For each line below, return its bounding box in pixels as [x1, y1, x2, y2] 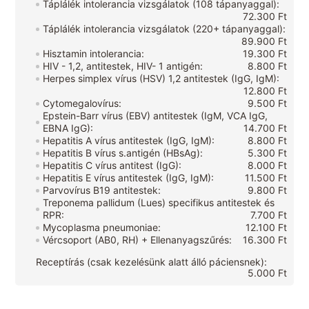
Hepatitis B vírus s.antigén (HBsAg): [43, 147, 203, 159]
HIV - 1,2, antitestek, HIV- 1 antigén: [43, 60, 203, 72]
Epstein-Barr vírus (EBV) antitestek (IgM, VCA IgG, [43, 110, 268, 122]
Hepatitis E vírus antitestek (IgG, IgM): [43, 172, 215, 184]
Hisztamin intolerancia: [43, 48, 145, 60]
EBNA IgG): [43, 122, 94, 134]
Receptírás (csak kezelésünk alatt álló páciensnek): [36, 256, 268, 268]
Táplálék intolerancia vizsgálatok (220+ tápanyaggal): [43, 23, 286, 35]
